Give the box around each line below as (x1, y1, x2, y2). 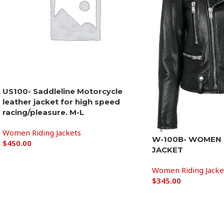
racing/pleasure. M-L (2, 107, 84, 117)
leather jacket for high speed (2, 97, 120, 107)
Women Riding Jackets (2, 127, 81, 138)
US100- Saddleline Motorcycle (2, 86, 122, 96)
